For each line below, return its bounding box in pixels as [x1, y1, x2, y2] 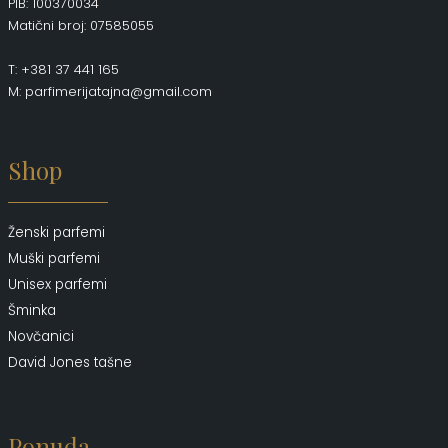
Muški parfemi [8, 249, 100, 269]
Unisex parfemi [8, 275, 107, 295]
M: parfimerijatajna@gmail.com [8, 82, 212, 102]
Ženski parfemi [8, 223, 105, 243]
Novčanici [8, 327, 74, 347]
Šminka [8, 301, 56, 321]
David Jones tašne [8, 353, 132, 373]
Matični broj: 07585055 [8, 16, 154, 36]
